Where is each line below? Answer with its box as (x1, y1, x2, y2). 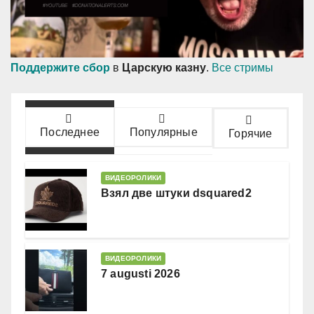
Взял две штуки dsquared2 (101, 187, 252, 200)
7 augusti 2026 (101, 268, 180, 280)
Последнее (40, 126, 100, 139)
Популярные (129, 126, 198, 139)
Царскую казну (122, 62, 206, 74)
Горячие (228, 128, 273, 140)
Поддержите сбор (11, 62, 110, 74)
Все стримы (212, 62, 273, 74)
